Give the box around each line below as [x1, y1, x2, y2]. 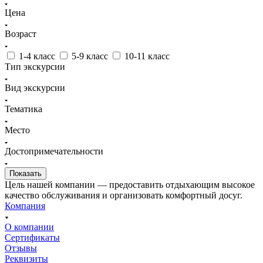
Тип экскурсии [5, 61, 65, 72]
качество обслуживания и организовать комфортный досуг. [5, 190, 242, 200]
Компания [5, 200, 45, 211]
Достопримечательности [5, 146, 103, 156]
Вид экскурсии [5, 82, 65, 93]
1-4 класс [19, 50, 55, 61]
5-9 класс [72, 50, 108, 61]
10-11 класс [124, 50, 170, 61]
